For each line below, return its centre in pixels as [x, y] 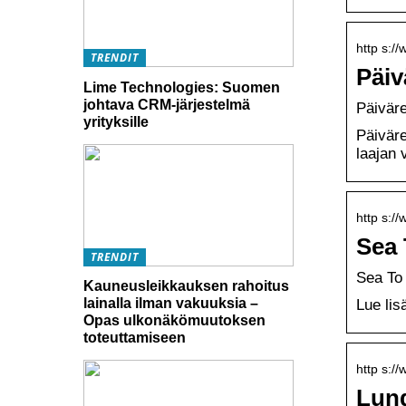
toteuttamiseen [135, 338]
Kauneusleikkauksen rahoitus [186, 286]
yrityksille [116, 121]
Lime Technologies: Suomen [182, 87]
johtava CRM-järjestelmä [167, 104]
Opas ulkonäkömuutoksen [174, 321]
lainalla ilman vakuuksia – [171, 304]
